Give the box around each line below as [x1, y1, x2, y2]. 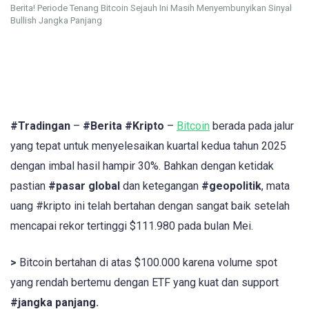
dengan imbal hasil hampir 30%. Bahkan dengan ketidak [10, 159, 274, 173]
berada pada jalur [210, 119, 294, 133]
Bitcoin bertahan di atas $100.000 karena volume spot [17, 255, 277, 269]
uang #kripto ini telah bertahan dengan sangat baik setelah [10, 199, 290, 213]
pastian [10, 179, 48, 193]
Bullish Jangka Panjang [10, 15, 102, 26]
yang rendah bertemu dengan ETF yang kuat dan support [10, 275, 279, 289]
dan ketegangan [120, 179, 201, 193]
